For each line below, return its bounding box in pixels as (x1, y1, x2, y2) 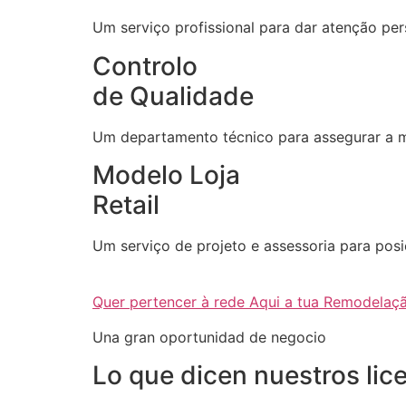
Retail (92, 189, 159, 221)
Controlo (92, 50, 198, 82)
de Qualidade (92, 80, 254, 111)
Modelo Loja (92, 159, 240, 191)
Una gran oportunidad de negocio (92, 327, 326, 346)
